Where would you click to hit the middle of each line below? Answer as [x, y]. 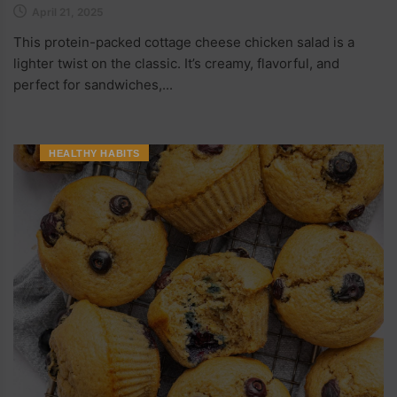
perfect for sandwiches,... [93, 84]
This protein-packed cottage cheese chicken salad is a [184, 42]
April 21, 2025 [68, 12]
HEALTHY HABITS [94, 153]
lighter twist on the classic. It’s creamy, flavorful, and [176, 63]
